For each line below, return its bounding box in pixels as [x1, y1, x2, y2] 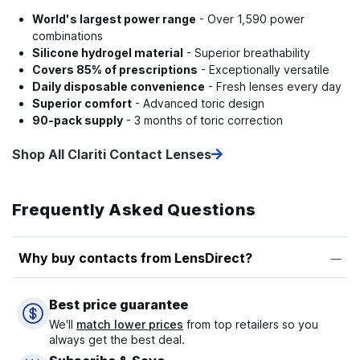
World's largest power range [32, 12, 196, 27]
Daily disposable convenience [32, 80, 205, 94]
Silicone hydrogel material [32, 46, 183, 60]
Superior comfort [32, 96, 132, 111]
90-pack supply [32, 113, 123, 128]
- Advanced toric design [132, 96, 264, 111]
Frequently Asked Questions [12, 200, 256, 220]
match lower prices [76, 317, 183, 332]
